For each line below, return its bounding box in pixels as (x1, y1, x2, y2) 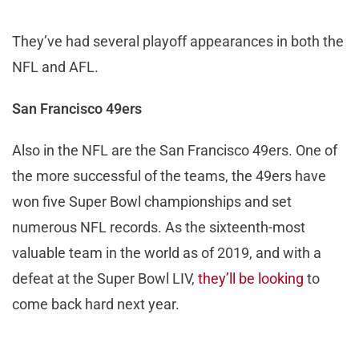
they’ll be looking (198, 269, 304, 287)
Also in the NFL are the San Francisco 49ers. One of (12, 141, 337, 159)
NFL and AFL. (12, 58, 99, 75)
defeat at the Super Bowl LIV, (12, 269, 198, 287)
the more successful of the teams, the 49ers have (12, 167, 326, 184)
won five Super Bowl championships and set (12, 192, 292, 210)
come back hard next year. (12, 295, 186, 313)
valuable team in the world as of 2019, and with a (12, 244, 321, 261)
